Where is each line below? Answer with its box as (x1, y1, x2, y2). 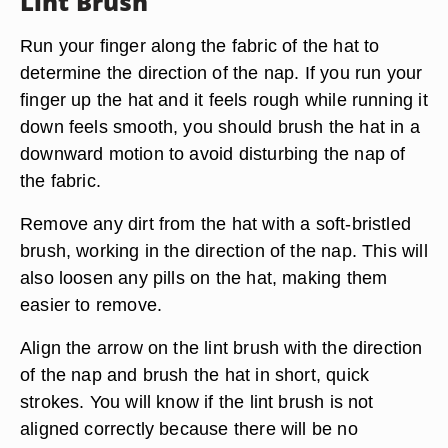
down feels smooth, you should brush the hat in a (20, 116, 420, 137)
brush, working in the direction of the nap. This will (20, 240, 428, 261)
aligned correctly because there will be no (20, 418, 358, 439)
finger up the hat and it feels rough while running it (20, 89, 428, 110)
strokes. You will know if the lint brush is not (20, 391, 374, 412)
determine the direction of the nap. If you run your (20, 62, 423, 83)
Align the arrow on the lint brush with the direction (20, 337, 423, 358)
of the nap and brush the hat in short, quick (20, 364, 370, 385)
